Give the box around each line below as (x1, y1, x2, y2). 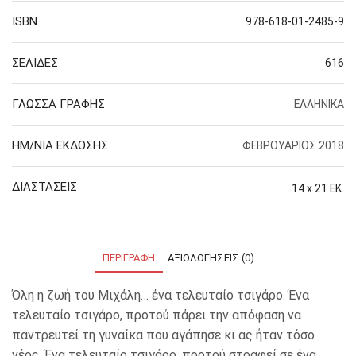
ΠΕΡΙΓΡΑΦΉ (102, 251, 155, 264)
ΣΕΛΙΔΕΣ (12, 55, 58, 70)
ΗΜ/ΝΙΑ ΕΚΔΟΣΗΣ (12, 137, 108, 153)
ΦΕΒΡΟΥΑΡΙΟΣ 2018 (242, 138, 344, 152)
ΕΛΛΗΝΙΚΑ (294, 97, 344, 110)
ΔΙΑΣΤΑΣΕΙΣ (12, 179, 77, 194)
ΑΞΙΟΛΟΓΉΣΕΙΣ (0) (167, 251, 254, 264)
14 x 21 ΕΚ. (292, 181, 344, 195)
